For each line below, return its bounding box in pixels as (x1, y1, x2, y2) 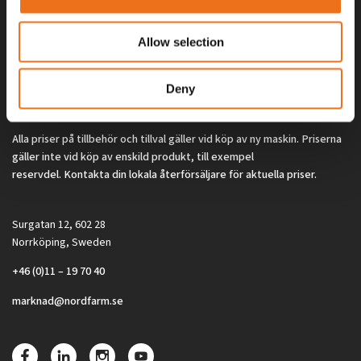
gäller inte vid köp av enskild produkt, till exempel (12, 148, 254, 165)
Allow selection (137, 35, 224, 48)
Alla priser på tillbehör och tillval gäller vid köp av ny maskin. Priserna (12, 131, 342, 147)
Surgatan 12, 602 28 (12, 217, 106, 234)
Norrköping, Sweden (12, 234, 111, 251)
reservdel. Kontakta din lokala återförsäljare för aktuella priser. (12, 166, 317, 183)
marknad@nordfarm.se (12, 293, 123, 309)
